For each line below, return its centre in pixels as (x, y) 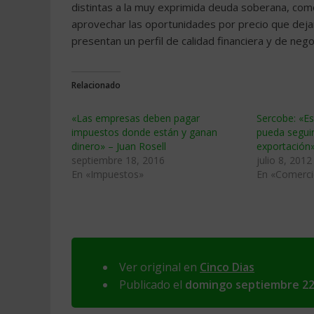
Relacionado (96, 85)
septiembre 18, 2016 (118, 160)
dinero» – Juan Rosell (119, 146)
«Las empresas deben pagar (136, 118)
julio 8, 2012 (284, 160)
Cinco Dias (227, 267)
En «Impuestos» (108, 174)
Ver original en (159, 267)
